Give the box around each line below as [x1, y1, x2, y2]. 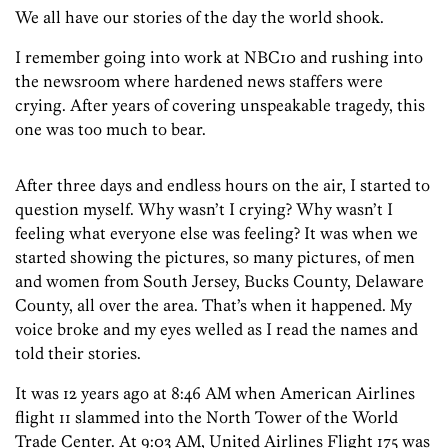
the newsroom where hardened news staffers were [15, 71, 383, 92]
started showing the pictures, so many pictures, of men [15, 247, 415, 268]
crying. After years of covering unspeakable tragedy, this [15, 95, 425, 116]
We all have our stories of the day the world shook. [15, 7, 384, 28]
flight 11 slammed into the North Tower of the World [15, 407, 398, 428]
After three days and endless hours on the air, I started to [15, 175, 430, 196]
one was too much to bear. [15, 119, 206, 140]
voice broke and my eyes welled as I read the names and [15, 319, 418, 340]
